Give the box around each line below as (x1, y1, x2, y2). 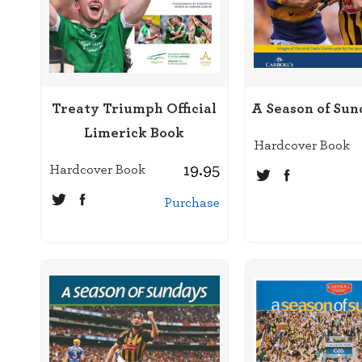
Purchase (163, 192, 220, 211)
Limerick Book (84, 121, 185, 142)
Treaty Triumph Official (52, 97, 217, 118)
